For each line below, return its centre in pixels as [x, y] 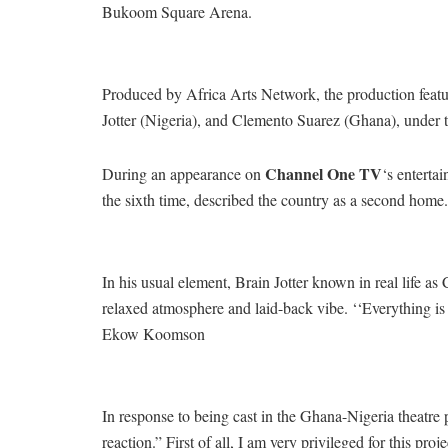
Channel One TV [323, 174]
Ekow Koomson [153, 334]
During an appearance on [183, 174]
